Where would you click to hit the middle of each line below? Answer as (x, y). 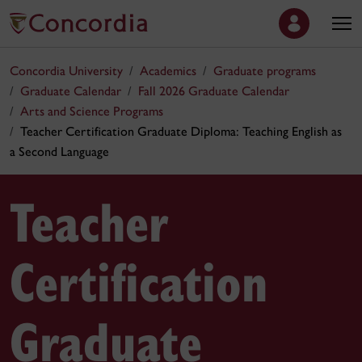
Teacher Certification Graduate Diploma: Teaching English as (181, 131)
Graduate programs (265, 71)
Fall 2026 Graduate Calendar (214, 91)
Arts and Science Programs (92, 111)
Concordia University (66, 71)
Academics (168, 71)
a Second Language (59, 152)
